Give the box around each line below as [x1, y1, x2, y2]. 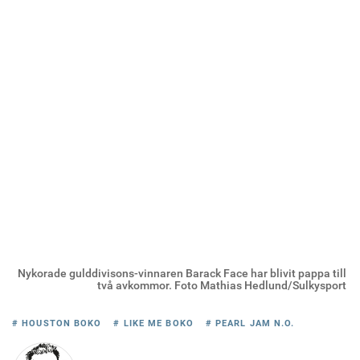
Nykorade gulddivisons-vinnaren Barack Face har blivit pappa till [18, 266, 346, 280]
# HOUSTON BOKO [12, 317, 102, 329]
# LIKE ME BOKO [113, 317, 194, 329]
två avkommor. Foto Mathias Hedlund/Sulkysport [97, 278, 346, 292]
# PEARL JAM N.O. [205, 317, 295, 329]
